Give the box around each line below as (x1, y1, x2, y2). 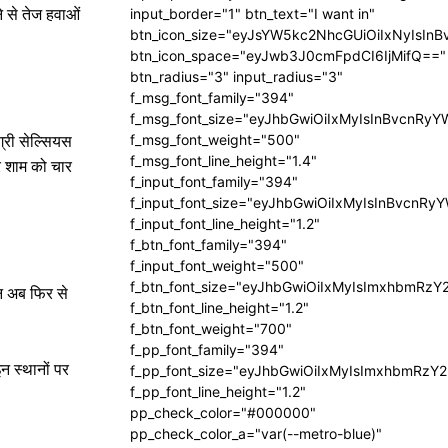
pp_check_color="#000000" (130, 404, 316, 421)
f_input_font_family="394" (130, 173, 298, 190)
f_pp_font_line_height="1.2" (130, 383, 306, 400)
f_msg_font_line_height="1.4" (130, 152, 317, 169)
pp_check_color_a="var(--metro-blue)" (130, 425, 382, 442)
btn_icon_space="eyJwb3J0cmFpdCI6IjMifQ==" (130, 47, 446, 64)
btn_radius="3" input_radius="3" (130, 68, 343, 85)
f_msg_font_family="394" (130, 89, 294, 106)
